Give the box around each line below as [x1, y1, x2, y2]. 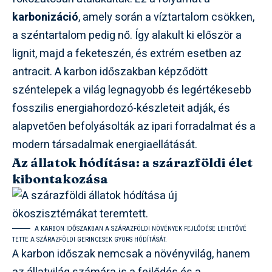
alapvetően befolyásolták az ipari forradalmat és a [12, 118, 256, 135]
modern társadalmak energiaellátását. [12, 136, 197, 153]
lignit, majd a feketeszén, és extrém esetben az [12, 45, 242, 62]
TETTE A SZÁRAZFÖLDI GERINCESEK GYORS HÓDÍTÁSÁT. [12, 235, 167, 243]
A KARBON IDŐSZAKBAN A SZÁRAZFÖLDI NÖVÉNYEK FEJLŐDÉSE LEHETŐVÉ [35, 224, 246, 233]
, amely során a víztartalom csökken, [78, 8, 254, 25]
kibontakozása [12, 170, 108, 186]
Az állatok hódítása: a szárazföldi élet [12, 154, 253, 170]
